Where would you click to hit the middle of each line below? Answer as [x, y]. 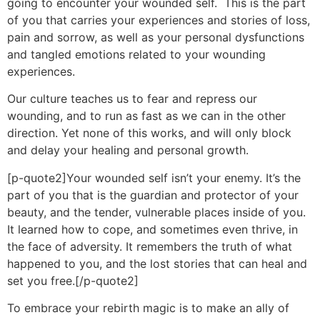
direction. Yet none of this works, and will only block [149, 133]
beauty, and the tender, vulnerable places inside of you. [156, 212]
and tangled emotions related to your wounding [136, 54]
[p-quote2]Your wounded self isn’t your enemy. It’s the [154, 177]
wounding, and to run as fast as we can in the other [146, 116]
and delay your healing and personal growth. [128, 150]
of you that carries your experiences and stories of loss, [159, 20]
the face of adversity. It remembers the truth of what [150, 246]
